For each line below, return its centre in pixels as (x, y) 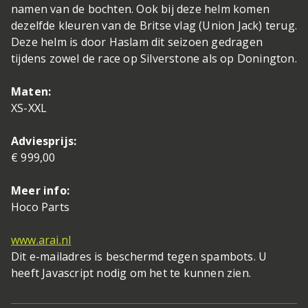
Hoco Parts (40, 207)
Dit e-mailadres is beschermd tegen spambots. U (139, 256)
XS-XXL (29, 108)
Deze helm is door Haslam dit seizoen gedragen (137, 42)
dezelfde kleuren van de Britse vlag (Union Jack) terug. (154, 25)
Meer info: (40, 190)
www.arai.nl (41, 240)
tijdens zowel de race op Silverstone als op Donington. (154, 58)
